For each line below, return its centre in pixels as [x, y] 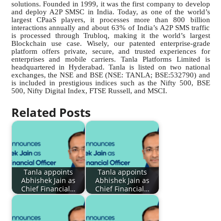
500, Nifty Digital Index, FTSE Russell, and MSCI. [89, 91]
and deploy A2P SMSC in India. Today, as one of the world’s [110, 12]
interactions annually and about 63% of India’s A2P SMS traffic [110, 28]
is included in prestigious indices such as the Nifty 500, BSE [110, 83]
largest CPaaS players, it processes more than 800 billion [110, 20]
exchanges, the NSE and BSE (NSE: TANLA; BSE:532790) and [110, 75]
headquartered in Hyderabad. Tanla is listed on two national [110, 67]
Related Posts [51, 112]
